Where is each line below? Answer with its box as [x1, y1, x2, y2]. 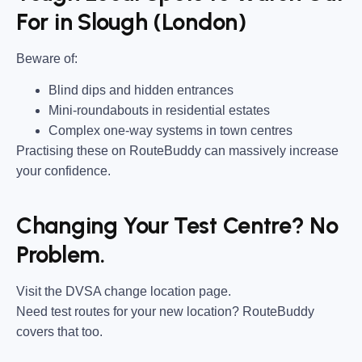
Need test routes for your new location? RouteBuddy [16, 304, 314, 318]
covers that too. [16, 324, 103, 339]
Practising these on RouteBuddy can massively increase [16, 144, 339, 158]
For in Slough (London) [16, 8, 246, 36]
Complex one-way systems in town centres [48, 124, 293, 137]
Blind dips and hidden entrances [48, 83, 234, 97]
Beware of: [16, 51, 78, 65]
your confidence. [16, 164, 111, 178]
